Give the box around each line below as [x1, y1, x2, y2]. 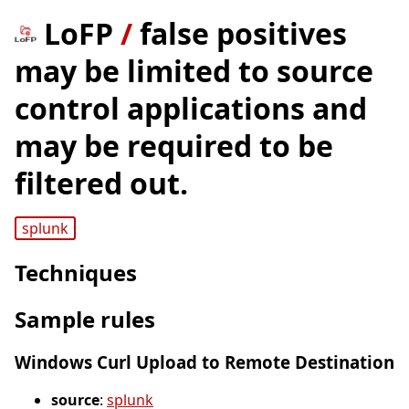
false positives [140, 14, 347, 53]
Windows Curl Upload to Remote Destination [15, 351, 394, 374]
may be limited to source [15, 51, 373, 90]
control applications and [15, 89, 367, 128]
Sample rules [15, 304, 155, 335]
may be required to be [15, 126, 333, 165]
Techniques [15, 257, 137, 288]
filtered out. [15, 163, 188, 203]
